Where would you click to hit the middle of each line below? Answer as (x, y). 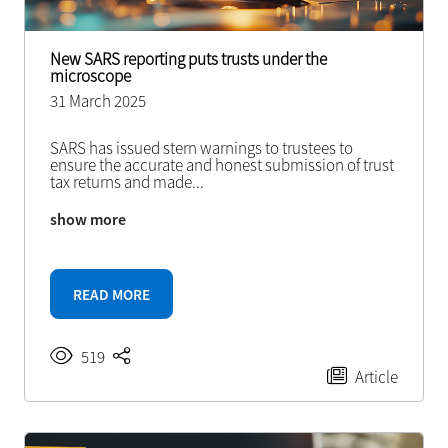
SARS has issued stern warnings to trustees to (201, 148)
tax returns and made (120, 182)
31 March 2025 (97, 101)
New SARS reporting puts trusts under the (188, 59)
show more (87, 219)
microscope (90, 76)
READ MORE (111, 294)
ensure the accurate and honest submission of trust (221, 165)
